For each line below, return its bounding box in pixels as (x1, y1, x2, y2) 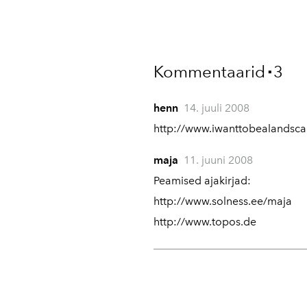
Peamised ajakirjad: (153, 173, 251, 187)
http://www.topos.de (153, 214, 256, 228)
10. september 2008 (184, 246, 284, 260)
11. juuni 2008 (184, 153, 253, 167)
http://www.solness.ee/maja (153, 194, 292, 208)
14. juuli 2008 (184, 101, 249, 114)
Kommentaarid (153, 61, 265, 82)
